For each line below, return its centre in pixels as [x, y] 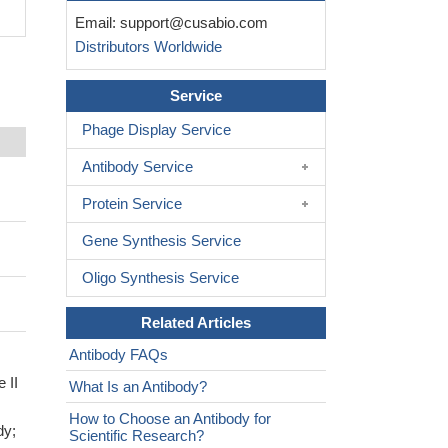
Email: [93, 23]
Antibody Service [137, 167]
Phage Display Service [156, 130]
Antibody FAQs [118, 355]
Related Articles [196, 323]
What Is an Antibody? [138, 387]
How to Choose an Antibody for [170, 419]
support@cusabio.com [194, 23]
